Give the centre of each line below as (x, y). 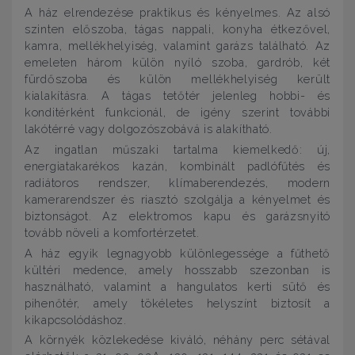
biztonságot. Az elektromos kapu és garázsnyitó (177, 216)
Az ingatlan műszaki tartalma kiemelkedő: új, (177, 149)
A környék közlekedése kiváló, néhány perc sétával (177, 340)
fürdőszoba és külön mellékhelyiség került (177, 78)
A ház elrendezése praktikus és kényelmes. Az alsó (177, 12)
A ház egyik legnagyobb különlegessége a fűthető (177, 253)
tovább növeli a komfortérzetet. (112, 232)
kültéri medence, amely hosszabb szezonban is (177, 269)
